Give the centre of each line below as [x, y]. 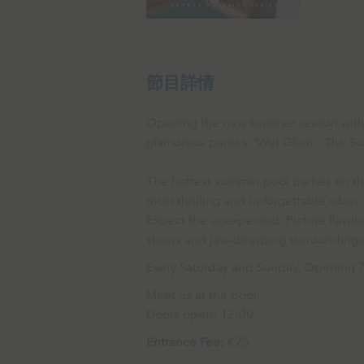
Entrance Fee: [185, 342]
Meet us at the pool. [205, 295]
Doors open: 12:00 [201, 314]
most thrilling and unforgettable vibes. [254, 201]
